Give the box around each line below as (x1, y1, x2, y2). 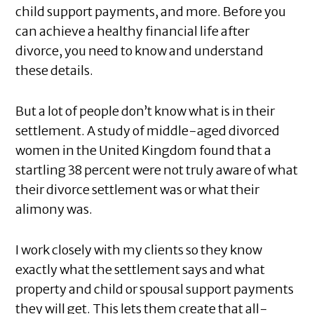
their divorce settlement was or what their (15, 182, 260, 198)
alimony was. (15, 201, 93, 218)
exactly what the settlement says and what (15, 261, 266, 278)
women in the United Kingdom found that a (15, 142, 272, 159)
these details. (15, 62, 94, 79)
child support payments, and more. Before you (15, 4, 287, 20)
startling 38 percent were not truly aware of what (15, 162, 299, 179)
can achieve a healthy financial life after (15, 23, 250, 40)
